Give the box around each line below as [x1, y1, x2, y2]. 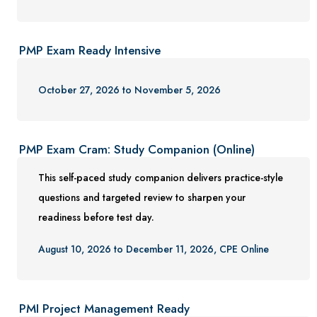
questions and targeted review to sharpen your [38, 190, 246, 205]
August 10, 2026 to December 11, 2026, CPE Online [38, 242, 270, 257]
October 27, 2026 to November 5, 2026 [38, 83, 221, 98]
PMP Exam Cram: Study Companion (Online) [19, 141, 255, 158]
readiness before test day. [38, 210, 155, 225]
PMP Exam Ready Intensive [19, 41, 161, 59]
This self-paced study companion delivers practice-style [38, 171, 284, 185]
